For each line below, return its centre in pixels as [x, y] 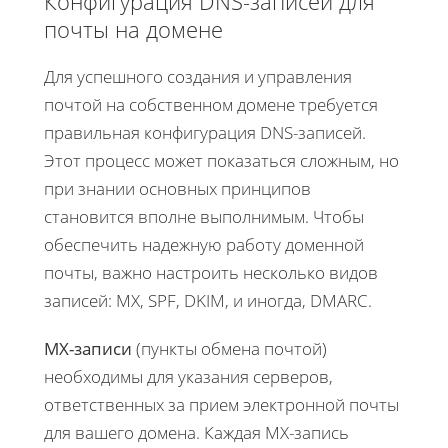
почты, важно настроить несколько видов [211, 272]
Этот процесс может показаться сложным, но [221, 160]
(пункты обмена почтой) [229, 348]
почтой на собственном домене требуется [211, 104]
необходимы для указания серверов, [188, 376]
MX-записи [88, 348]
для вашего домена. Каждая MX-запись [196, 432]
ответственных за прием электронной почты [221, 404]
